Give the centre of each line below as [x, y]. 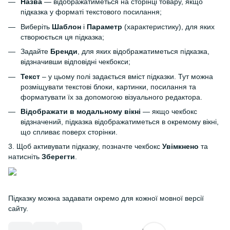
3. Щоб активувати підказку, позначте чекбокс [85, 147]
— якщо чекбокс [169, 111]
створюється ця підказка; [62, 37]
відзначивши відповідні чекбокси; [75, 62]
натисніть [25, 157]
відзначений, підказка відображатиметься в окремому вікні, [120, 121]
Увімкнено [181, 147]
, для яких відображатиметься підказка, [143, 52]
